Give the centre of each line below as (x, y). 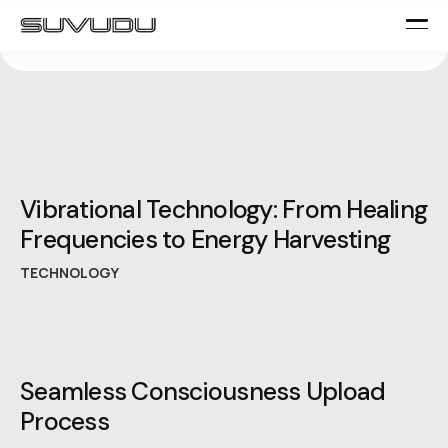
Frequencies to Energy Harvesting (205, 240)
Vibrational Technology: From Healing (223, 210)
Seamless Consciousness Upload (203, 392)
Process (64, 422)
